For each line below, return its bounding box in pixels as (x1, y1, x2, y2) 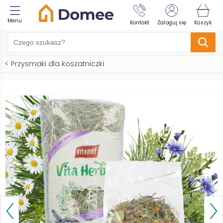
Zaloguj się (157, 19, 187, 26)
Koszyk (194, 19, 212, 26)
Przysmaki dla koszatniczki (11, 59, 104, 69)
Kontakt (129, 19, 150, 26)
